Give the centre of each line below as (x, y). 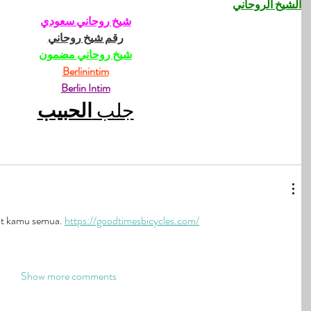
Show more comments (69, 276)
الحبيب (65, 111)
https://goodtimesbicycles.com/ (132, 221)
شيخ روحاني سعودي (85, 22)
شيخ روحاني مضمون (85, 55)
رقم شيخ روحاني (85, 38)
